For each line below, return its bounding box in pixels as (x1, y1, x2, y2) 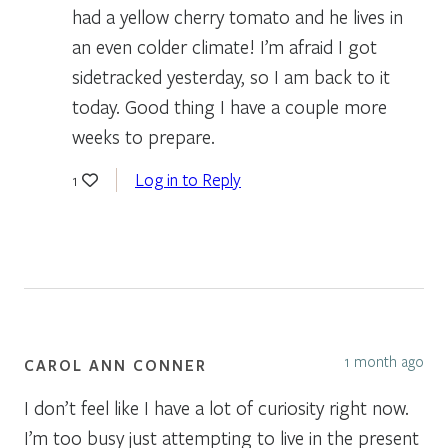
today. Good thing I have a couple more (72, 93, 387, 119)
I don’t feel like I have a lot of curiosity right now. (24, 394, 409, 420)
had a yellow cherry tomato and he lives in (72, 3, 403, 29)
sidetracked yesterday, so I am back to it (72, 63, 390, 89)
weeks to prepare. (72, 123, 215, 149)
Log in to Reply (135, 167, 241, 191)
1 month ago (344, 350, 424, 371)
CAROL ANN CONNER (24, 354, 207, 375)
